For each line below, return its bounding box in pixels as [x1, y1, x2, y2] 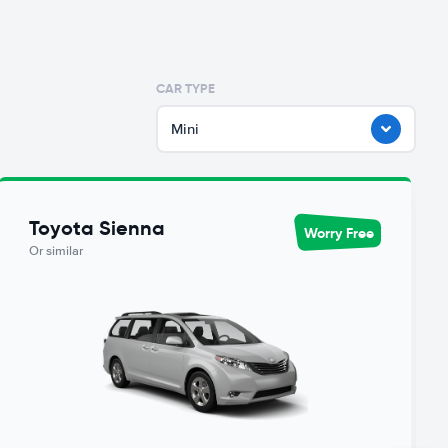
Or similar [29, 243, 84, 259]
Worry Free [303, 223, 374, 242]
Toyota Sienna [29, 215, 166, 241]
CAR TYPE [156, 80, 215, 97]
